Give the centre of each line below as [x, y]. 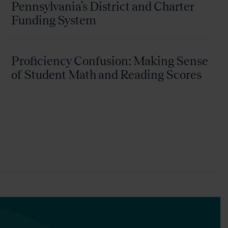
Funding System [53, 20]
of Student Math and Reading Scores [106, 74]
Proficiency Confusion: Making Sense [109, 61]
